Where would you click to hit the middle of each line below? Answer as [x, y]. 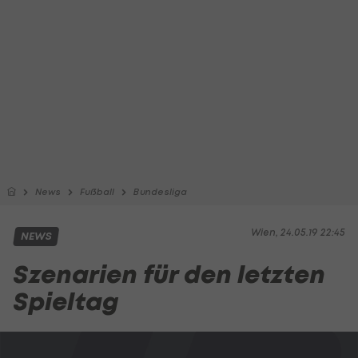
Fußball [97, 192]
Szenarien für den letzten [169, 274]
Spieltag [66, 302]
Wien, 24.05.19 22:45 [298, 232]
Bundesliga [160, 192]
